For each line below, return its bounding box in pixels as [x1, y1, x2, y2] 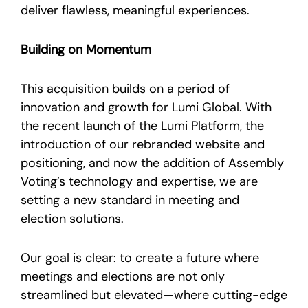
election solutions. [21, 210, 124, 227]
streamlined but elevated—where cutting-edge [21, 286, 287, 303]
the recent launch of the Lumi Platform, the [21, 117, 264, 134]
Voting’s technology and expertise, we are [21, 173, 258, 190]
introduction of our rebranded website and [21, 135, 265, 153]
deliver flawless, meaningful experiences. [21, 1, 250, 19]
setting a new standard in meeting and [21, 191, 239, 208]
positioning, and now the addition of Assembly [21, 154, 284, 171]
